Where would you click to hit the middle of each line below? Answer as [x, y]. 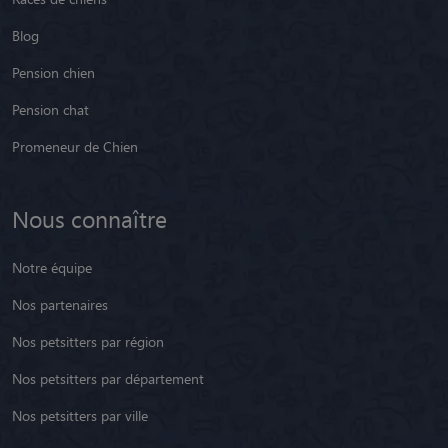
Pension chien [53, 72]
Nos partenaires [60, 304]
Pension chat [50, 109]
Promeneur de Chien [75, 146]
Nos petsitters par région [88, 341]
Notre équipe [52, 267]
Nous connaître [89, 218]
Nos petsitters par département [108, 378]
